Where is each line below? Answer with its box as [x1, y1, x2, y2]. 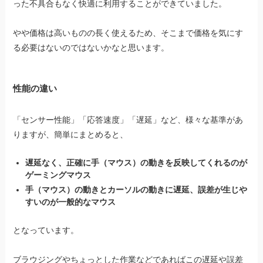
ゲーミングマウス [25, 170, 92, 180]
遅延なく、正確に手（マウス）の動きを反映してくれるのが [25, 158, 248, 168]
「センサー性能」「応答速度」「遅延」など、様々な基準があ [13, 114, 244, 124]
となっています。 [13, 225, 79, 235]
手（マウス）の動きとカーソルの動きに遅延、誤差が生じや [25, 184, 248, 194]
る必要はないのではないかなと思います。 [13, 42, 170, 52]
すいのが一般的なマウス [25, 197, 116, 207]
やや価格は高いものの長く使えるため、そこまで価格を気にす [13, 28, 244, 38]
